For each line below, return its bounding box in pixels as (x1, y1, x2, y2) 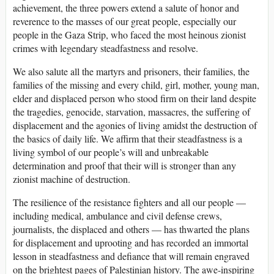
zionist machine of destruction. (13, 172, 130, 185)
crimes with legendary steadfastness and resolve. (13, 41, 198, 54)
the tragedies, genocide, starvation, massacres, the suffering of (13, 105, 250, 118)
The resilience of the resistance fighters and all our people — (13, 195, 246, 209)
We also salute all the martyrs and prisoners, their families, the (13, 64, 250, 78)
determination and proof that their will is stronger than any (13, 158, 236, 172)
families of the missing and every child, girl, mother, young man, (13, 78, 259, 91)
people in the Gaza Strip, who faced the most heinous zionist (13, 28, 246, 41)
